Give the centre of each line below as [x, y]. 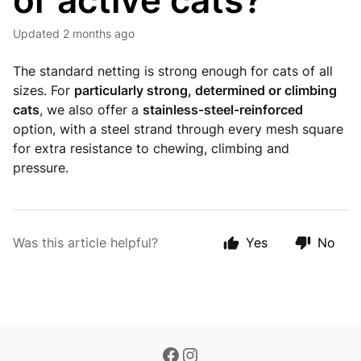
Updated [40, 33]
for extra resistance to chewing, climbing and [151, 148]
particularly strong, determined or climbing [205, 90]
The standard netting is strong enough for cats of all [173, 71]
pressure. [41, 168]
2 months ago [99, 33]
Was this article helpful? [85, 243]
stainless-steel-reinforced [223, 110]
